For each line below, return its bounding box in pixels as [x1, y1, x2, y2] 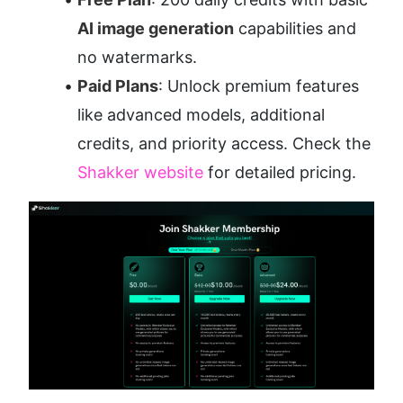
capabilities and [234, 18, 356, 38]
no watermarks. [77, 47, 197, 67]
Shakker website [77, 162, 203, 182]
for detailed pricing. [203, 162, 356, 182]
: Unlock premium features [158, 76, 359, 95]
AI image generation [77, 18, 234, 38]
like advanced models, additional [77, 104, 325, 124]
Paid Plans [77, 76, 158, 95]
